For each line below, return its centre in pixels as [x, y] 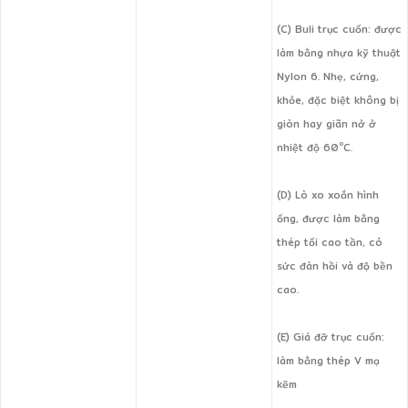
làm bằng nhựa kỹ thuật [339, 53]
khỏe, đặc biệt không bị [338, 101]
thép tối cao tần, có [331, 243]
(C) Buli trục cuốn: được [339, 30]
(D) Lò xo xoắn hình [328, 195]
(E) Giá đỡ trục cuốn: [331, 337]
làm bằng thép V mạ [328, 361]
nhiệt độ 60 [308, 148]
